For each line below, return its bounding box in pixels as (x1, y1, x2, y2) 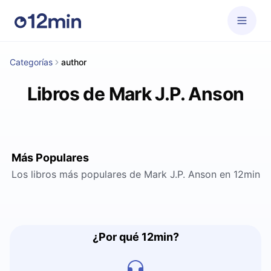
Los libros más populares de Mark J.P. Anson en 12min (11, 168, 260, 180)
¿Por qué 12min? (92, 230, 179, 243)
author (61, 57, 87, 67)
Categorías (10, 57, 53, 67)
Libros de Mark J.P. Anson (27, 83, 244, 105)
